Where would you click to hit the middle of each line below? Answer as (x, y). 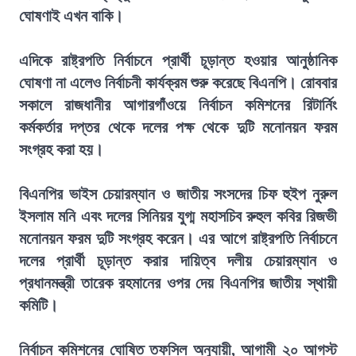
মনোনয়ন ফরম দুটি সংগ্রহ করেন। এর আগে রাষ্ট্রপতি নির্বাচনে (178, 238)
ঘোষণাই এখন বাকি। (71, 16)
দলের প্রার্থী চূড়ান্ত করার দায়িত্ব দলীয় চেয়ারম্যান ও (178, 261)
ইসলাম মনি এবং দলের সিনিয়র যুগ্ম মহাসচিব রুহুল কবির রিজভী (178, 216)
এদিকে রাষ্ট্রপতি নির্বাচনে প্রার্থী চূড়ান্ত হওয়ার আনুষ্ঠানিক (178, 60)
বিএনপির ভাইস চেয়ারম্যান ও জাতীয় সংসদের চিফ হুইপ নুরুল (178, 194)
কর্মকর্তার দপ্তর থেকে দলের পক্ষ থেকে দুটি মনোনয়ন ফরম (178, 127)
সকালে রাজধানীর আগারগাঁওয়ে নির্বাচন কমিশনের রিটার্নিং (178, 105)
